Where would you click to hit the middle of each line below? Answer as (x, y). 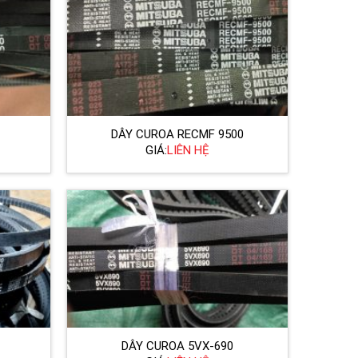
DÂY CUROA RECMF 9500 (178, 134)
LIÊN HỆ (189, 151)
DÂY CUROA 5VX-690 (178, 346)
